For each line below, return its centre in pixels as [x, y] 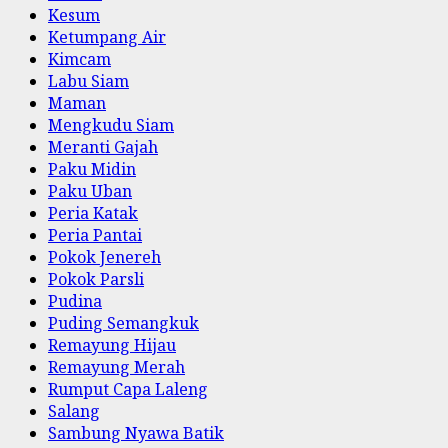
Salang [74, 411]
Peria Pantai [95, 235]
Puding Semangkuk [123, 323]
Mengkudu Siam [111, 125]
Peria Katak [93, 213]
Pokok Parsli [96, 279]
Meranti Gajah [103, 147]
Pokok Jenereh [104, 257]
